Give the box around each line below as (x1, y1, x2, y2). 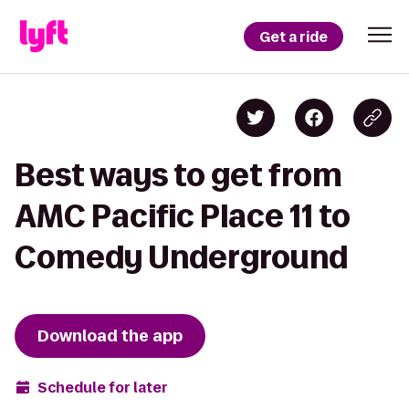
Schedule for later (37, 377, 168, 397)
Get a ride (259, 26, 328, 47)
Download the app (37, 325, 183, 347)
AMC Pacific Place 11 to (15, 199, 351, 233)
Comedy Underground (15, 240, 348, 274)
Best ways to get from (15, 158, 342, 192)
